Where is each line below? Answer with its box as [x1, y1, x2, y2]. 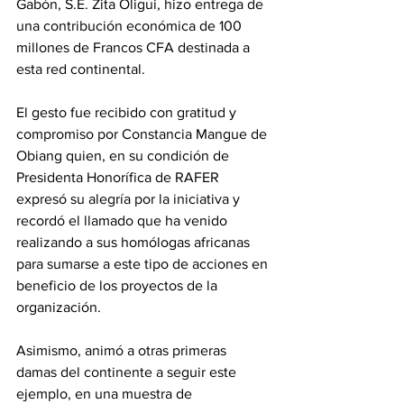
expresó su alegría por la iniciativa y [16, 191, 243, 207]
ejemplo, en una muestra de [16, 386, 196, 402]
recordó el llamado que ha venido [16, 213, 231, 229]
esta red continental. [16, 61, 149, 78]
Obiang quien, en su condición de [16, 148, 233, 164]
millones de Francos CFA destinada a [16, 40, 253, 56]
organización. [16, 299, 105, 316]
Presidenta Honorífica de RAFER [16, 170, 223, 186]
